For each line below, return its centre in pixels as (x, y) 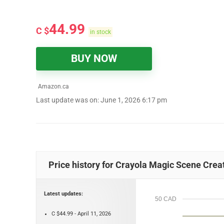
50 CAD (165, 199)
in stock (100, 32)
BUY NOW (94, 58)
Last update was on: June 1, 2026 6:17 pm (101, 100)
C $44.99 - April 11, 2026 (81, 214)
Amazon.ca (53, 86)
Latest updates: (63, 194)
